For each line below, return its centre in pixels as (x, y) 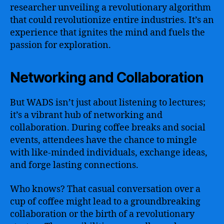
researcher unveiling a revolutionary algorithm (110, 8)
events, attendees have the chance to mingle (103, 140)
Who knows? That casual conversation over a (105, 189)
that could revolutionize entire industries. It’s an (112, 20)
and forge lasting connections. (74, 165)
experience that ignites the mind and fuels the (107, 33)
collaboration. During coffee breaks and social (108, 128)
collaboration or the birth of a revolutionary (102, 214)
